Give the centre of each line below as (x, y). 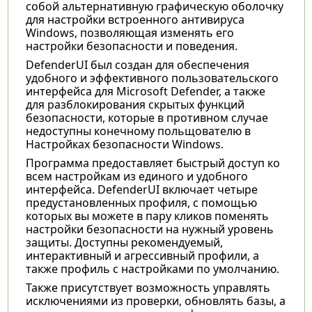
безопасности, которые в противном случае (147, 117)
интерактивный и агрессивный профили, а (142, 255)
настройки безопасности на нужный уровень (149, 229)
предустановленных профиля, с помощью (141, 202)
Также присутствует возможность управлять (148, 287)
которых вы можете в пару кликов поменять (147, 216)
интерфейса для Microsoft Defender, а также (145, 91)
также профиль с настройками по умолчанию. (152, 268)
